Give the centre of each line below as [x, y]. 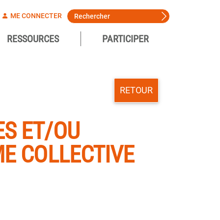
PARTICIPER [125, 39]
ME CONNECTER [35, 16]
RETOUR [136, 90]
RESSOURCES [33, 39]
